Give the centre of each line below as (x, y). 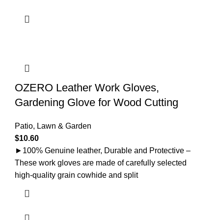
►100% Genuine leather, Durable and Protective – (103, 150)
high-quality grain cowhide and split (76, 175)
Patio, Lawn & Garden (53, 126)
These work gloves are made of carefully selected (101, 163)
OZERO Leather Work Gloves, (87, 87)
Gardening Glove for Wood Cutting (96, 102)
